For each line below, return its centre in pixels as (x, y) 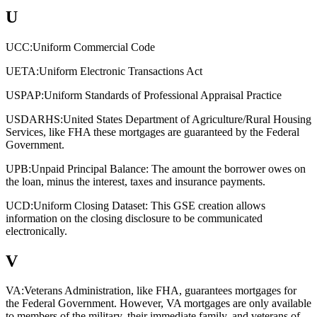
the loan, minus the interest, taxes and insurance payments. (136, 181)
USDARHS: (34, 119)
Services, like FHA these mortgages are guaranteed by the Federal (152, 132)
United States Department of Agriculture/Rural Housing (187, 119)
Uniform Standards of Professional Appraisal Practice (163, 95)
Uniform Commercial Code (94, 47)
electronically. (36, 231)
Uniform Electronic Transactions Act (121, 71)
